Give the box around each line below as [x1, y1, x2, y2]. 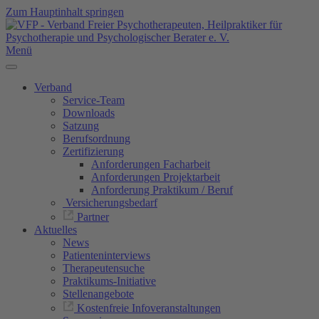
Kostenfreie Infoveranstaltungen [77, 302, 221, 314]
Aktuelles [34, 224, 77, 236]
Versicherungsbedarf [66, 197, 157, 209]
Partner [77, 211, 109, 223]
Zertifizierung [63, 145, 124, 157]
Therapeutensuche [63, 262, 145, 274]
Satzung [63, 120, 99, 132]
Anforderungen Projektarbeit [91, 171, 220, 183]
